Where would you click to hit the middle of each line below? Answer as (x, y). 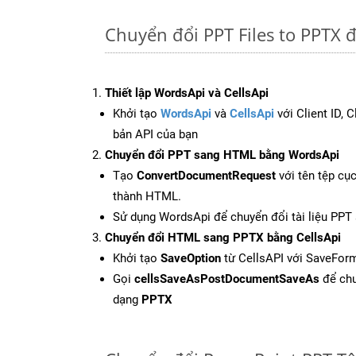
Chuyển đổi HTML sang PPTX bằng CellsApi (223, 237)
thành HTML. (147, 196)
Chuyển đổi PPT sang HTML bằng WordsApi (222, 155)
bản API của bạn (155, 134)
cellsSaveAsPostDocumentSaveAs (227, 279)
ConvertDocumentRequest (206, 175)
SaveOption (191, 258)
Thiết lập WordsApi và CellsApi (187, 93)
